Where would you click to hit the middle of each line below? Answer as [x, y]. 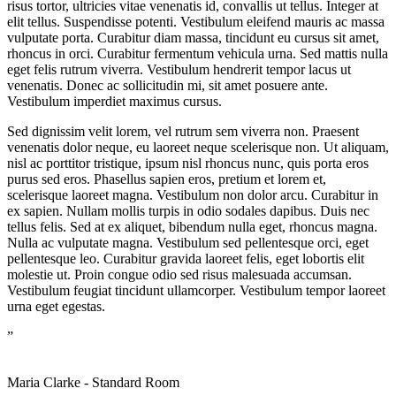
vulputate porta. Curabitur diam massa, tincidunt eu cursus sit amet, [193, 37]
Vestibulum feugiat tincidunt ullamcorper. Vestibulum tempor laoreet [196, 290]
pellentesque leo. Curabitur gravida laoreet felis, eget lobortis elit [186, 258]
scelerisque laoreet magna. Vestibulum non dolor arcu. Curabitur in [193, 194]
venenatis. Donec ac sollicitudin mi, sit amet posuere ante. [168, 85]
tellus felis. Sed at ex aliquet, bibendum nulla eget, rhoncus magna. [192, 226]
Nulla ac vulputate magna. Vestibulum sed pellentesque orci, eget [188, 242]
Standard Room [136, 382]
